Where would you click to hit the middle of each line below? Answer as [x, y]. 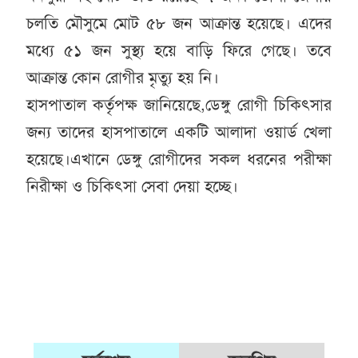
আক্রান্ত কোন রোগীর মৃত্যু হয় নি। [122, 78]
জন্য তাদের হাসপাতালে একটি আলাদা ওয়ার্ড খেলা [179, 132]
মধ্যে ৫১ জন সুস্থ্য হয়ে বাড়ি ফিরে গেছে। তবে [179, 50]
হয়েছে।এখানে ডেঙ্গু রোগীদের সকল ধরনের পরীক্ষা [179, 159]
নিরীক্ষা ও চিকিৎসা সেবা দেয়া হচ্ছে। [134, 186]
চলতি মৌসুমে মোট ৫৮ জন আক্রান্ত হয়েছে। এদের [179, 23]
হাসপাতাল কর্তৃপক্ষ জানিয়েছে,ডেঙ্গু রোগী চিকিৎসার [179, 105]
